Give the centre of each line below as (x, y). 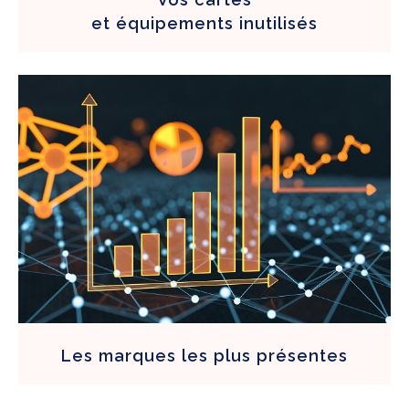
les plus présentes (262, 355)
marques (137, 355)
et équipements (165, 23)
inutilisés (278, 23)
